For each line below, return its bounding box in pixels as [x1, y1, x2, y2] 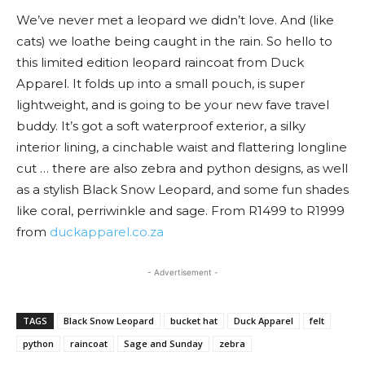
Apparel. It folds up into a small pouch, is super [16, 76, 305, 91]
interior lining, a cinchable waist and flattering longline [16, 139, 347, 155]
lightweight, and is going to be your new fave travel [16, 97, 329, 112]
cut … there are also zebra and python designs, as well [16, 161, 348, 176]
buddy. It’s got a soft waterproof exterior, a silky [16, 118, 306, 134]
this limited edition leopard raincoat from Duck [16, 55, 304, 70]
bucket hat [170, 314, 218, 327]
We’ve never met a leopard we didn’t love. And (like [16, 12, 334, 28]
